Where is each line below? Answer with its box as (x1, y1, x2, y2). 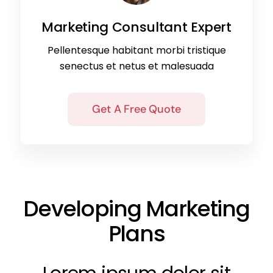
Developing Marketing (23, 193, 250, 225)
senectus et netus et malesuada (59, 59, 214, 74)
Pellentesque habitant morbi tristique (47, 43, 226, 58)
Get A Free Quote (92, 102, 181, 117)
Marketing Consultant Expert (41, 18, 232, 37)
